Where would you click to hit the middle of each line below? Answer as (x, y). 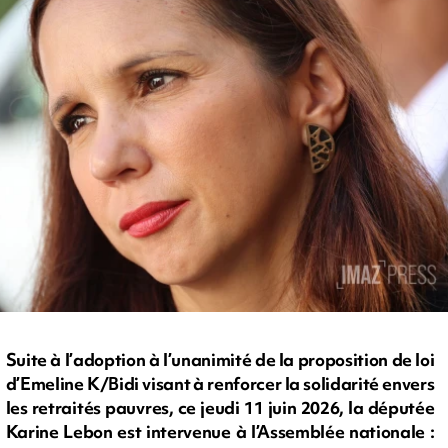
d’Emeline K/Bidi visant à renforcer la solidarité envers (220, 384)
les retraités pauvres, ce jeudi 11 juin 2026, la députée (220, 408)
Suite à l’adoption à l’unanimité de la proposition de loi (220, 360)
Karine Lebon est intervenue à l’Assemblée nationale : (220, 432)
